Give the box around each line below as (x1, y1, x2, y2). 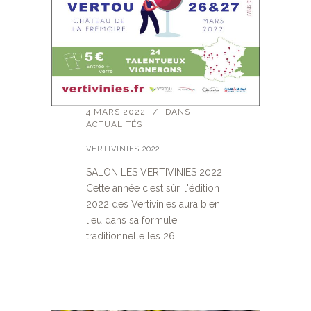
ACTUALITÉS (86, 119, 142, 129)
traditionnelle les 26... (86, 230, 181, 242)
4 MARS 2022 (86, 106, 146, 117)
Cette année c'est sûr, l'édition (86, 182, 219, 194)
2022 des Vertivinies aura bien (86, 198, 220, 210)
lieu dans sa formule (86, 214, 177, 226)
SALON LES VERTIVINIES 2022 (86, 166, 222, 178)
